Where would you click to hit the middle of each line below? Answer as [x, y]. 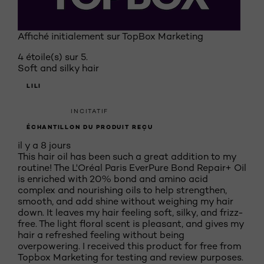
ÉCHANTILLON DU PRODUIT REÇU [90, 127]
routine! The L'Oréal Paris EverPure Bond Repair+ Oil [132, 168]
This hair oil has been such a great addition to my [127, 156]
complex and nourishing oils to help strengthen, [122, 190]
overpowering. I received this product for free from [129, 246]
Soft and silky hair [58, 68]
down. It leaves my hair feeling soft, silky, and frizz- [131, 212]
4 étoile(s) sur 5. [53, 57]
